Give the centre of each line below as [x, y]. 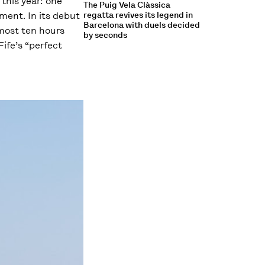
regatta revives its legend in [138, 15]
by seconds [105, 35]
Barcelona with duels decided [141, 25]
